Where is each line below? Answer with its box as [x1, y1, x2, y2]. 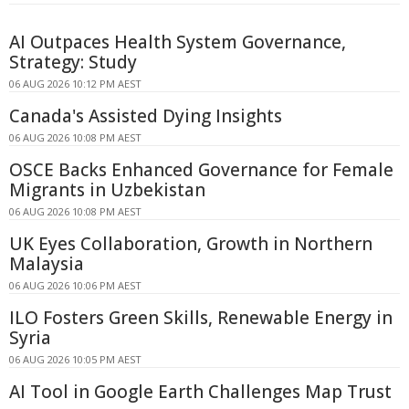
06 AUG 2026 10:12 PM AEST [9, 76, 142, 90]
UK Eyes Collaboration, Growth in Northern [9, 231, 372, 256]
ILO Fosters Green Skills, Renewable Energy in [9, 305, 393, 330]
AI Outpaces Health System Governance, [9, 29, 346, 54]
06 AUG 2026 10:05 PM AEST [9, 351, 142, 366]
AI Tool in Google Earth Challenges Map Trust [9, 379, 392, 404]
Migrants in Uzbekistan [9, 177, 205, 202]
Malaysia [9, 251, 84, 276]
